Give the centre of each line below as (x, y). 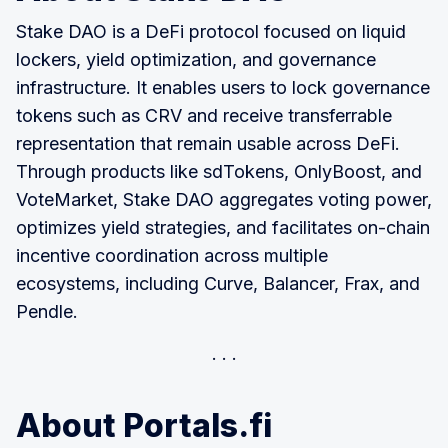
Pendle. (47, 311)
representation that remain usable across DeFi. (208, 143)
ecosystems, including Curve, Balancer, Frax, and (218, 283)
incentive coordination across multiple (172, 255)
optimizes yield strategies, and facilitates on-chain (223, 227)
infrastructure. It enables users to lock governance (223, 87)
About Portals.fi (144, 425)
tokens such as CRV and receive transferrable (204, 115)
